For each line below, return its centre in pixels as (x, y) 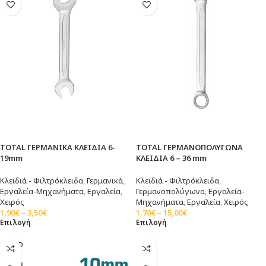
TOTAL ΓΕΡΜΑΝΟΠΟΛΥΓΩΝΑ (189, 148)
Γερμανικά (105, 181)
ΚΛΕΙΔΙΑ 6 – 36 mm (171, 158)
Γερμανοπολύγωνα (170, 191)
